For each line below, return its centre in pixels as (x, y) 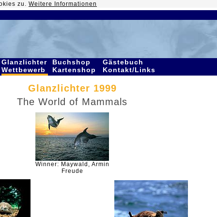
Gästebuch (123, 62)
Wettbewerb (25, 70)
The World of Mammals (72, 102)
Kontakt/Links (130, 70)
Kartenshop (75, 70)
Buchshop (71, 62)
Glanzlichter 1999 (72, 88)
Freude (72, 171)
